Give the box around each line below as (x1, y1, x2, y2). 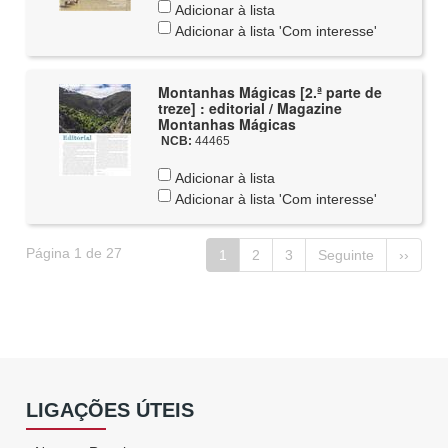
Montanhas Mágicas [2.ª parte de (157, 82, 382, 102)
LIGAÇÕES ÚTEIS (26, 399, 195, 421)
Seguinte (317, 247, 374, 263)
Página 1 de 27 (26, 245, 123, 261)
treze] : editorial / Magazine (157, 98, 342, 118)
